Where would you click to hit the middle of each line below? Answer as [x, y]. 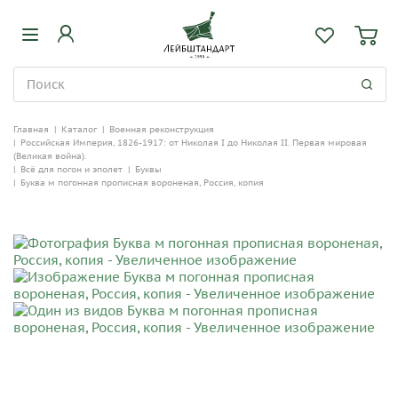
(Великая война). [50, 156]
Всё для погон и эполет [72, 169]
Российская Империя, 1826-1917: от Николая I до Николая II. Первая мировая [194, 143]
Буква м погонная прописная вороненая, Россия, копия [142, 183]
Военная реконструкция [162, 129]
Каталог [79, 129]
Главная [31, 129]
